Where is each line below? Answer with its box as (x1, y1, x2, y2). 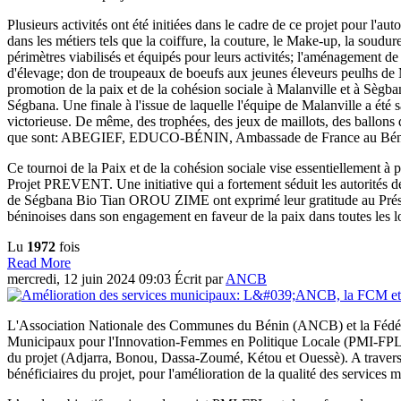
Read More (7, 255, 71, 271)
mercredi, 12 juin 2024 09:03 (7, 271, 175, 287)
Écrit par (175, 271, 226, 287)
